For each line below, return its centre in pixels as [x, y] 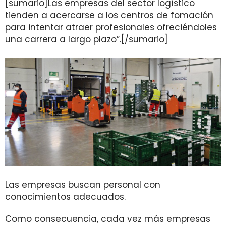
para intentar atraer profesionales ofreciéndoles [111, 27]
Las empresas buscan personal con [83, 185]
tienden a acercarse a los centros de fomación [109, 15]
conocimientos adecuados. [65, 197]
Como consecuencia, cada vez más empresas [108, 219]
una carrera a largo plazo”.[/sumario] [87, 39]
